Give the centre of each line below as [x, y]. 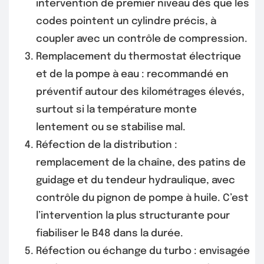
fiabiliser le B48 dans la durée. [110, 234]
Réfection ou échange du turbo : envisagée [143, 252]
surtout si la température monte [116, 110]
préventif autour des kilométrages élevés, [140, 93]
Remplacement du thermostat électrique [138, 57]
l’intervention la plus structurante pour [133, 216]
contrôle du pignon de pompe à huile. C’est [142, 199]
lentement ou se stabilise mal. [111, 128]
